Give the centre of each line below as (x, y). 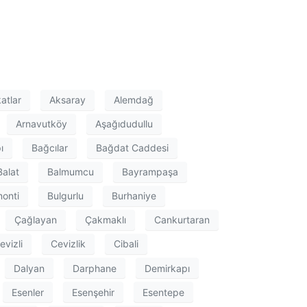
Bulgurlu (65, 196)
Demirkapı (167, 268)
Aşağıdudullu (124, 124)
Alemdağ (134, 100)
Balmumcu (71, 172)
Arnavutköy (41, 124)
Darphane (95, 268)
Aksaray (67, 100)
